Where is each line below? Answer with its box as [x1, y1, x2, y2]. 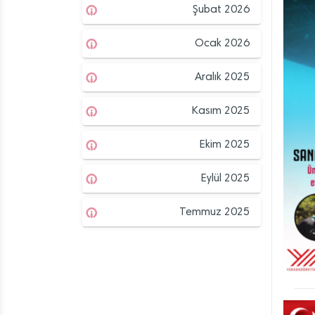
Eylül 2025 [201, 172, 250, 184]
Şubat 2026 [193, 4, 250, 15]
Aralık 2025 [195, 71, 250, 83]
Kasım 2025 [192, 105, 250, 117]
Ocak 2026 [195, 37, 250, 49]
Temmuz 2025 [179, 206, 250, 218]
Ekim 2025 [200, 139, 250, 150]
